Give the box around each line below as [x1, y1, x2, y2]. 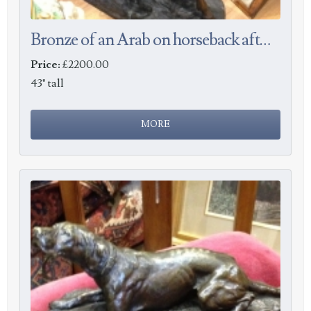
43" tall [31, 76, 65, 90]
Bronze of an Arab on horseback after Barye [260, 28, 271, 51]
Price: [31, 57, 61, 72]
